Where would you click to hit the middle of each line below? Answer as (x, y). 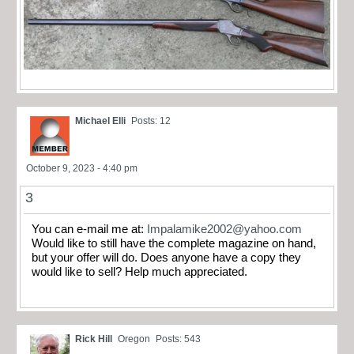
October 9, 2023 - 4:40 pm (82, 169)
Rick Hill (94, 339)
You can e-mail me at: (89, 230)
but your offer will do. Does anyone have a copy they (166, 258)
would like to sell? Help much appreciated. (139, 272)
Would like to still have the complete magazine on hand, (174, 244)
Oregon (134, 339)
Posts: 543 (178, 339)
